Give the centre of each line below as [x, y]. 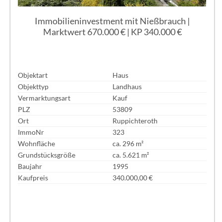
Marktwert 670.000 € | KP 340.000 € [112, 31]
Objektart [33, 75]
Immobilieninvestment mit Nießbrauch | [112, 21]
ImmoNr [31, 132]
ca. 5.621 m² [131, 155]
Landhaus [127, 87]
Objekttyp [33, 87]
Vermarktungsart [44, 98]
